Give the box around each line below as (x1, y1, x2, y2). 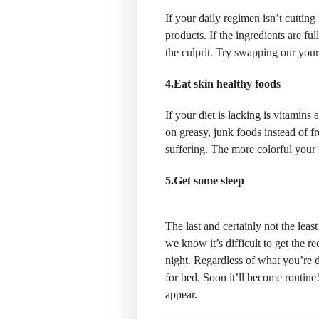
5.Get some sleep (165, 174, 244, 187)
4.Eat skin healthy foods (165, 77, 281, 90)
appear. (165, 288, 197, 300)
